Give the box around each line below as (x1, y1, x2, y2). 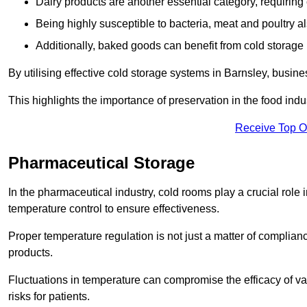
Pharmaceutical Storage (8, 153, 195, 173)
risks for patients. (8, 291, 90, 303)
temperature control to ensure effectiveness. (8, 203, 219, 215)
